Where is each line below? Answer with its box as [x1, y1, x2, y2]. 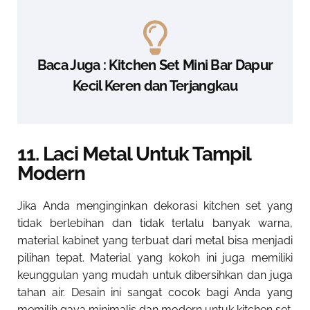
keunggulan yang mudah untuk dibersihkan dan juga [17, 268, 293, 282]
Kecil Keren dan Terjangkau [73, 77, 237, 95]
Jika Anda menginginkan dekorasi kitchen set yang [17, 199, 293, 213]
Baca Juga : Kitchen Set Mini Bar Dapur [37, 57, 273, 74]
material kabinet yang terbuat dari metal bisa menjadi [17, 234, 293, 248]
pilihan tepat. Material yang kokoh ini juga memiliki [17, 251, 293, 265]
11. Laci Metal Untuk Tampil [17, 143, 250, 166]
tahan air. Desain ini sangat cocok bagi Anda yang [17, 286, 293, 300]
